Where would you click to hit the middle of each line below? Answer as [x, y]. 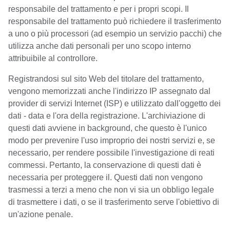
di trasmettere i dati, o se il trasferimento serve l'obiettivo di [114, 202]
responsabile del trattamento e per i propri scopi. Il [99, 9]
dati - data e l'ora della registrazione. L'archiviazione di [107, 116]
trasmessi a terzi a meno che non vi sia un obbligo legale [111, 190]
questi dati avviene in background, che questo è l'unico [108, 128]
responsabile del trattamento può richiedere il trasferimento [115, 21]
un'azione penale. [41, 214]
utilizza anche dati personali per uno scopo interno [100, 46]
